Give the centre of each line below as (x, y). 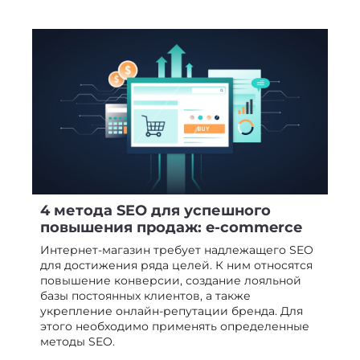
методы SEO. (78, 342)
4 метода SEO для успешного (155, 211)
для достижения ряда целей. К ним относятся (176, 266)
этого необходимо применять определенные (175, 327)
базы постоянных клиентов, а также (145, 296)
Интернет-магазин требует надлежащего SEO (177, 250)
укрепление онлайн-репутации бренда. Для (172, 311)
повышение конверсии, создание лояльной (171, 281)
